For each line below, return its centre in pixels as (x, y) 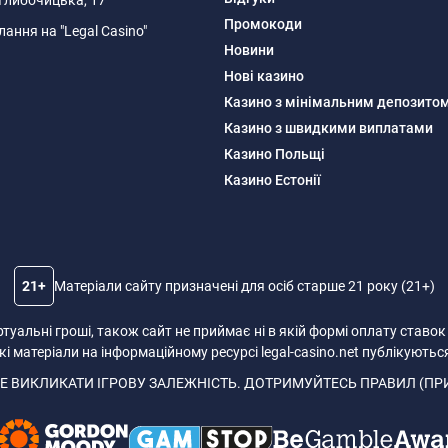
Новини (249, 50)
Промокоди (263, 24)
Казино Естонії (272, 180)
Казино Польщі (274, 154)
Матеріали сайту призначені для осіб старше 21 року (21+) (244, 285)
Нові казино (264, 76)
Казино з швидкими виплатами (328, 128)
